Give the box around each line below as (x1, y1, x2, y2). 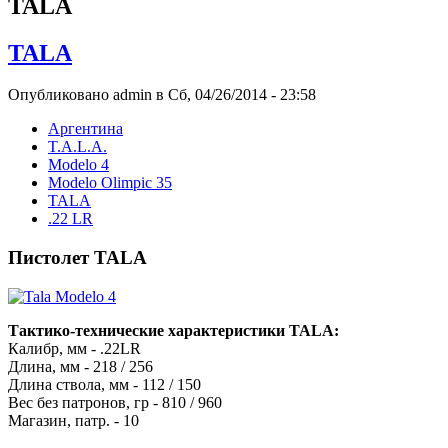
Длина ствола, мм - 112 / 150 (8, 375, 201, 393)
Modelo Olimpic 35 (48, 174, 172, 192)
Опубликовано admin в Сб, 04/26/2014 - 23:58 (8, 86, 316, 104)
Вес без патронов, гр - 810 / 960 (8, 393, 222, 411)
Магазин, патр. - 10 (8, 411, 139, 429)
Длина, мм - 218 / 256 (8, 357, 153, 375)
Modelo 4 (48, 156, 109, 174)
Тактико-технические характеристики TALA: (8, 321, 339, 339)
